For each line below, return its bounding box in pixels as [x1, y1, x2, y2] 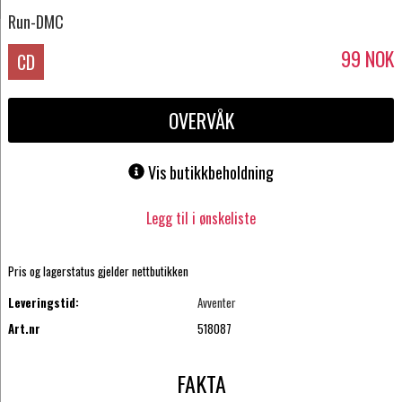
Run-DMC [7, 9, 64, 33]
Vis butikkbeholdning [148, 161, 274, 185]
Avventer [197, 293, 237, 312]
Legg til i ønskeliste [146, 206, 256, 229]
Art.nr [7, 319, 40, 337]
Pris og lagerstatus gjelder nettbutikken [7, 262, 188, 281]
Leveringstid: [7, 293, 79, 312]
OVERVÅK [168, 106, 234, 135]
